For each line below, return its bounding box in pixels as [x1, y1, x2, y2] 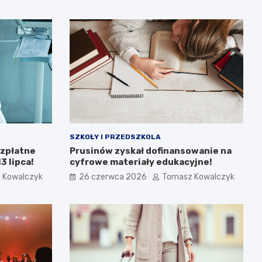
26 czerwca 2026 [78, 172, 147, 182]
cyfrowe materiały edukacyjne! [69, 157, 212, 168]
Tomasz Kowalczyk [161, 172, 235, 182]
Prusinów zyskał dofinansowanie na [69, 146, 232, 157]
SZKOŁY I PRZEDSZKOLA [69, 133, 161, 142]
